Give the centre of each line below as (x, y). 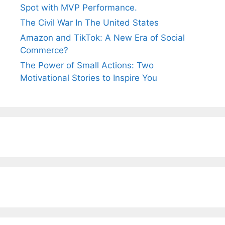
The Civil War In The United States (89, 22)
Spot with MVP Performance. (79, 7)
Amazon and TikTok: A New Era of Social (102, 37)
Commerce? (44, 50)
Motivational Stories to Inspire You (89, 78)
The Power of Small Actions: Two (87, 65)
